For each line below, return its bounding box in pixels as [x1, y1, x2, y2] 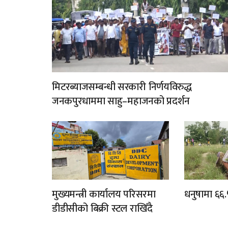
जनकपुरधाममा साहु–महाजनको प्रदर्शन [52, 93, 190, 110]
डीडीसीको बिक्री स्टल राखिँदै [52, 200, 153, 218]
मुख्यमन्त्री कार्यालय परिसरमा [52, 186, 156, 204]
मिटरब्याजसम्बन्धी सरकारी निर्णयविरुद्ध [52, 78, 192, 96]
